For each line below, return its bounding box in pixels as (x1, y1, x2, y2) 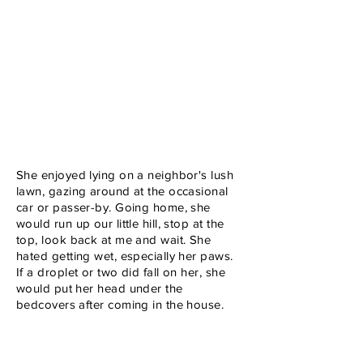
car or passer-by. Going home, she (16, 199, 211, 214)
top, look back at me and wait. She (16, 232, 211, 246)
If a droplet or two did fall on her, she (16, 264, 225, 279)
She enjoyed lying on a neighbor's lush (16, 167, 234, 181)
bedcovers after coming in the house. (16, 297, 224, 311)
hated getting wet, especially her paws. (16, 248, 233, 263)
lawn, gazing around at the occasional (16, 183, 228, 198)
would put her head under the (16, 280, 183, 295)
